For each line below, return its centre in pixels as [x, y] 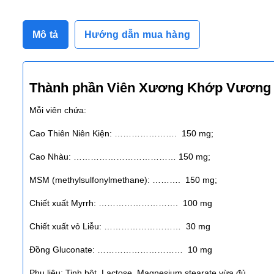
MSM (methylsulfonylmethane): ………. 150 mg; [123, 180]
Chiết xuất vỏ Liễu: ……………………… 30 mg [120, 226]
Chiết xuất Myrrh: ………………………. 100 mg [121, 203]
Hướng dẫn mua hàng [137, 34]
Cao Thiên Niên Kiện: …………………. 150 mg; [121, 133]
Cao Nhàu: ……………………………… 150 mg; [120, 156]
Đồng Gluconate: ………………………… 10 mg [121, 249]
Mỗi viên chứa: [58, 110]
